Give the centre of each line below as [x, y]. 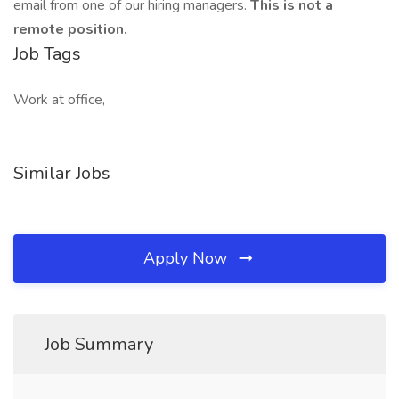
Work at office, [59, 100]
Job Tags [47, 54]
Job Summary [99, 344]
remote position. [70, 29]
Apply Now [187, 258]
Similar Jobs [62, 173]
